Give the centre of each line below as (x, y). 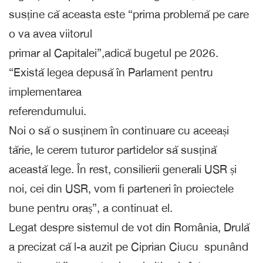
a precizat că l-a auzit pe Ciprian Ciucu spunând (129, 246)
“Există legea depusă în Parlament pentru (111, 72)
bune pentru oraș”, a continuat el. (91, 208)
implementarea (45, 91)
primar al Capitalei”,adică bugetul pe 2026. (114, 53)
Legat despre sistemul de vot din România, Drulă (129, 227)
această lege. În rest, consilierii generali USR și (123, 169)
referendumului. (48, 111)
